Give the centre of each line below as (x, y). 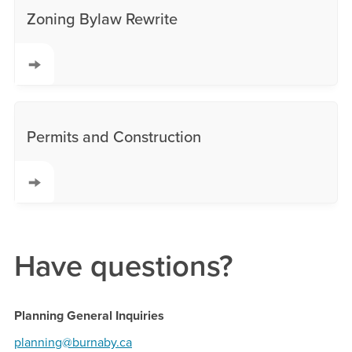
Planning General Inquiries (89, 316)
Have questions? (123, 266)
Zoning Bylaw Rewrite (102, 19)
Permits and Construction (114, 137)
